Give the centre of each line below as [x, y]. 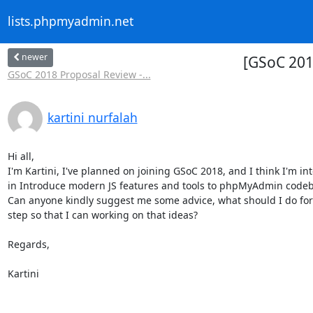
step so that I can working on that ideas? [102, 214]
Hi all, [21, 156]
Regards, [28, 244]
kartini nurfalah [92, 117]
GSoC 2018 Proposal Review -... [79, 74]
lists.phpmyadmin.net [70, 21]
